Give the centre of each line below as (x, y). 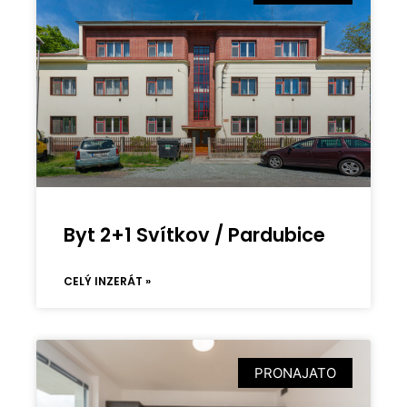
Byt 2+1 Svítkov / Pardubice (195, 234)
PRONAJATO (295, 372)
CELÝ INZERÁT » (108, 281)
